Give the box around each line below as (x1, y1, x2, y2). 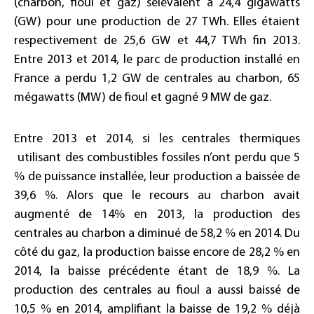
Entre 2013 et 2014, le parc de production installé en (14, 53, 300, 67)
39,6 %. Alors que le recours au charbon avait (14, 189, 300, 203)
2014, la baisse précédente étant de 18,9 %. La (14, 265, 300, 278)
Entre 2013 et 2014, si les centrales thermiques (14, 132, 300, 146)
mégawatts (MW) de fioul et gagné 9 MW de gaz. (14, 91, 271, 104)
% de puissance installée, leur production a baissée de (14, 170, 300, 184)
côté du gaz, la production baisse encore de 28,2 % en (14, 246, 300, 259)
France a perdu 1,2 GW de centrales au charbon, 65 (14, 72, 300, 86)
